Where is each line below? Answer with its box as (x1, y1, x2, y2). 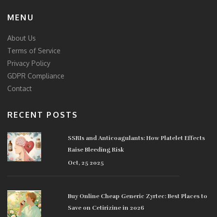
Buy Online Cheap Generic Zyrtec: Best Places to (68, 192, 208, 200)
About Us (7, 33, 36, 42)
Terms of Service (7, 46, 61, 55)
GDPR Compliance (7, 71, 64, 80)
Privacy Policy (7, 59, 50, 67)
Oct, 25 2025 (68, 159, 104, 166)
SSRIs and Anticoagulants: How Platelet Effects (68, 134, 205, 141)
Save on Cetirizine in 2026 (68, 204, 145, 211)
